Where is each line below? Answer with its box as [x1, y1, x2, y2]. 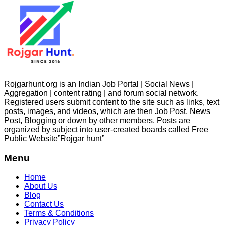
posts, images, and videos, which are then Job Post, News [4, 106, 210, 116]
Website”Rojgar [29, 134, 84, 143]
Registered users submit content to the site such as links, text [4, 97, 219, 106]
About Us [24, 182, 57, 191]
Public [4, 134, 29, 143]
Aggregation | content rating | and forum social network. [4, 88, 199, 97]
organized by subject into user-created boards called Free [4, 125, 208, 134]
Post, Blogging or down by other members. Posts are [4, 116, 190, 125]
